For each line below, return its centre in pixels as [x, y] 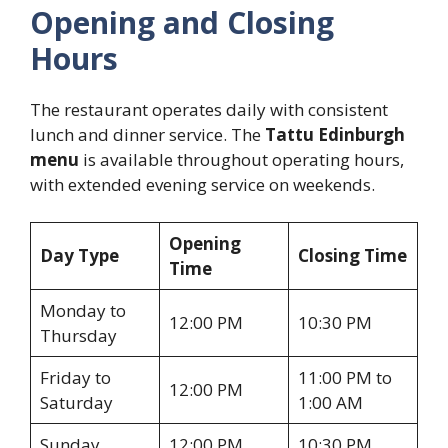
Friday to [75, 378]
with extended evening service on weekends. [202, 184]
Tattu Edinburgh [335, 134]
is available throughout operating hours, [241, 159]
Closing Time [352, 256]
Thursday [78, 336]
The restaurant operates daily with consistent [209, 109]
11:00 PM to [344, 378]
